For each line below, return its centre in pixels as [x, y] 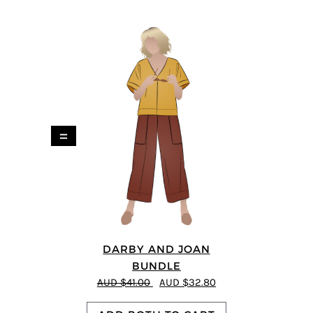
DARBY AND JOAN [156, 249]
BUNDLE [156, 266]
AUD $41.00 [123, 283]
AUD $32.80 [188, 283]
